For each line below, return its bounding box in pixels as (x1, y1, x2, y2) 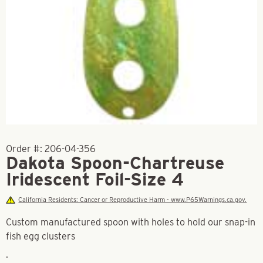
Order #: (6, 143, 45, 154)
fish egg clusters (6, 231, 75, 242)
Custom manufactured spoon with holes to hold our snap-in (6, 217, 255, 228)
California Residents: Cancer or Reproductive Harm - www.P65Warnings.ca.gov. (18, 195, 247, 204)
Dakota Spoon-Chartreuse (6, 152, 224, 173)
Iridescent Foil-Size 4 (6, 168, 184, 190)
